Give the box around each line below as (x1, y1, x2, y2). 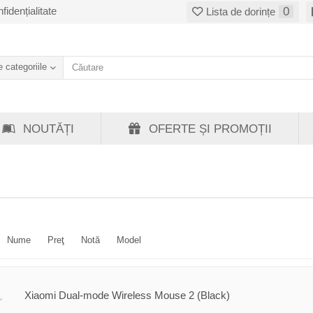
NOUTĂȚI (23, 122, 74, 136)
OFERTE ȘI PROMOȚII (149, 122, 272, 136)
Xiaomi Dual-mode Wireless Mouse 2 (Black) (24, 289, 230, 302)
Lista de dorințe (206, 6, 275, 17)
